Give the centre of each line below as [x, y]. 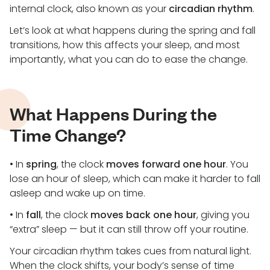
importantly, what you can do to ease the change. [129, 59]
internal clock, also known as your [89, 9]
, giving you [223, 215]
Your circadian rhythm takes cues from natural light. [130, 251]
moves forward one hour [166, 164]
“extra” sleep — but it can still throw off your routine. [129, 229]
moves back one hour [143, 215]
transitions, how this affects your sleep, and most [125, 45]
